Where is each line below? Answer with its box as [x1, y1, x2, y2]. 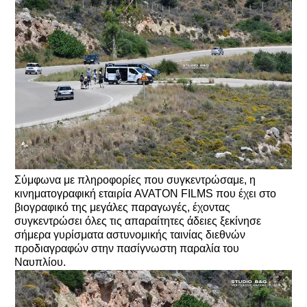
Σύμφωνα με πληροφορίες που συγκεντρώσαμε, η [14, 173, 256, 186]
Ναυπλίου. [14, 256, 66, 268]
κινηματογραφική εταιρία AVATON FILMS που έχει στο [14, 187, 276, 199]
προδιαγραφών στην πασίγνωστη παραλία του [14, 242, 239, 254]
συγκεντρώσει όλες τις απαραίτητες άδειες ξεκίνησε [14, 214, 261, 227]
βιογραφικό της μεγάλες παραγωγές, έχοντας [14, 201, 230, 213]
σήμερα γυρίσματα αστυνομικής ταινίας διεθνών [14, 228, 245, 241]
